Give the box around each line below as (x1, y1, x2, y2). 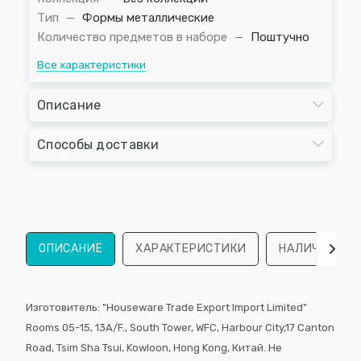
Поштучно (251, 30, 309, 44)
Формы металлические (82, 10, 214, 25)
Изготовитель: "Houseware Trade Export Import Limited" (26, 301, 307, 313)
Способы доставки (37, 137, 159, 152)
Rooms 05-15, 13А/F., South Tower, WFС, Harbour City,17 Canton (26, 321, 334, 334)
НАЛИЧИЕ (279, 241, 336, 255)
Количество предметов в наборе (37, 30, 230, 44)
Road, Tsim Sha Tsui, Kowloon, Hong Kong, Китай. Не (26, 341, 282, 354)
